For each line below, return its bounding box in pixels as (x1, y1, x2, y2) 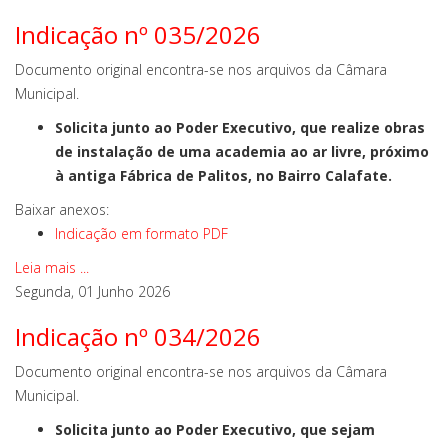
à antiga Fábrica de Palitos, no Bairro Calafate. (55, 166, 392, 185)
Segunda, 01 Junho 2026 (15, 282, 170, 301)
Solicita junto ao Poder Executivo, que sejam (55, 420, 375, 439)
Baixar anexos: (15, 200, 109, 219)
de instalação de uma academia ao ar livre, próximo (55, 142, 429, 161)
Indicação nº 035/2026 (15, 18, 261, 51)
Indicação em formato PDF (55, 224, 228, 243)
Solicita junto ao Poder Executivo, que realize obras (55, 118, 425, 137)
